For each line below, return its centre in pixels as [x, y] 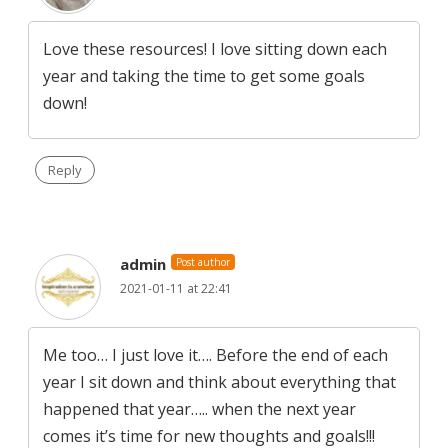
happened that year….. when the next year [199, 409]
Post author [203, 262]
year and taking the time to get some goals [204, 76]
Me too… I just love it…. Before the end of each [215, 355]
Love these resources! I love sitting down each [215, 49]
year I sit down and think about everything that [219, 382]
